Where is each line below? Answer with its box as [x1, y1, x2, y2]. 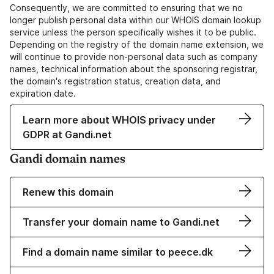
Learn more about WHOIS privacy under [23, 114, 216, 127]
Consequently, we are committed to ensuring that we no [10, 2, 243, 13]
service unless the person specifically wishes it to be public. [10, 27, 256, 38]
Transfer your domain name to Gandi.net [23, 216, 220, 229]
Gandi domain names [10, 150, 125, 166]
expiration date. [10, 88, 76, 99]
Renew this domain [23, 186, 114, 199]
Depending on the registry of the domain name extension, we [10, 39, 264, 50]
